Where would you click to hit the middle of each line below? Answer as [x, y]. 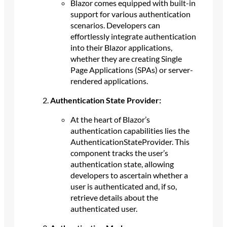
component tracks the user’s [119, 153]
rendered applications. [109, 81]
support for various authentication [130, 14]
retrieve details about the [114, 198]
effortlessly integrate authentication [133, 36]
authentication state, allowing [122, 164]
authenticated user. [104, 209]
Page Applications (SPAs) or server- [131, 70]
